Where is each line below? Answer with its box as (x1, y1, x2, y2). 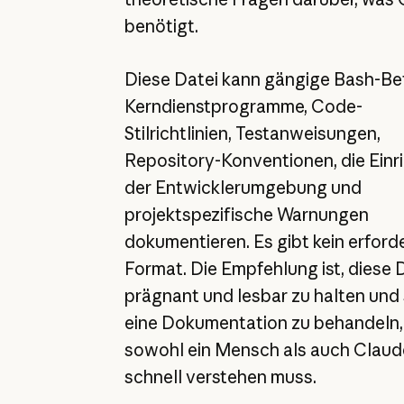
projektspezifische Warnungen (124, 203, 369, 225)
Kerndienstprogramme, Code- (124, 95, 363, 117)
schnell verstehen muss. (124, 365, 317, 388)
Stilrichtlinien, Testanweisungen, (124, 122, 381, 144)
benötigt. (124, 15, 198, 38)
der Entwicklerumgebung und (124, 176, 362, 198)
